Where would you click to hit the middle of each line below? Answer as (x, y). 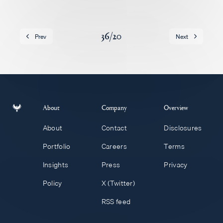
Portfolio (56, 146)
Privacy (176, 165)
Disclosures (183, 128)
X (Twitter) (118, 183)
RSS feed (116, 202)
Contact (114, 128)
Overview (176, 107)
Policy (52, 183)
